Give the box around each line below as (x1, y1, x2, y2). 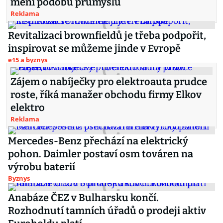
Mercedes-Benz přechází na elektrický (8, 135, 188, 147)
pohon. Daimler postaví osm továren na (8, 148, 193, 160)
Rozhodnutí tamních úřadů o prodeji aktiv (8, 205, 206, 217)
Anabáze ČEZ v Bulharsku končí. (8, 192, 159, 204)
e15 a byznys (8, 55, 47, 64)
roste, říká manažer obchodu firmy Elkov (10, 89, 202, 101)
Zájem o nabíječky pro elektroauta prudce (10, 76, 207, 88)
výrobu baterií (8, 161, 75, 173)
